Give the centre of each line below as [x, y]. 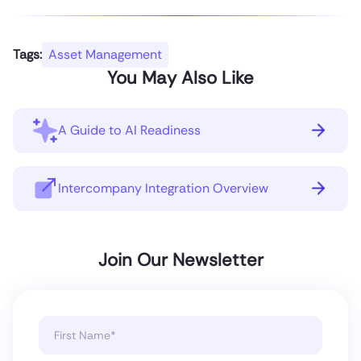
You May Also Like [180, 77]
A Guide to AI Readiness [129, 130]
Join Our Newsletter [180, 259]
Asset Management [105, 54]
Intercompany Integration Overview [163, 188]
